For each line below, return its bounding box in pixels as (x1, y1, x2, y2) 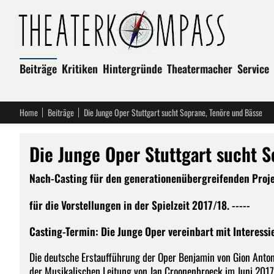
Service (237, 61, 269, 76)
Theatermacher (167, 61, 232, 76)
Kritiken (62, 61, 98, 76)
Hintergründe (103, 61, 162, 76)
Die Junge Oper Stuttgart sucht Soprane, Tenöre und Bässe (84, 106, 262, 119)
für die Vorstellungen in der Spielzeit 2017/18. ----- (29, 196, 250, 213)
